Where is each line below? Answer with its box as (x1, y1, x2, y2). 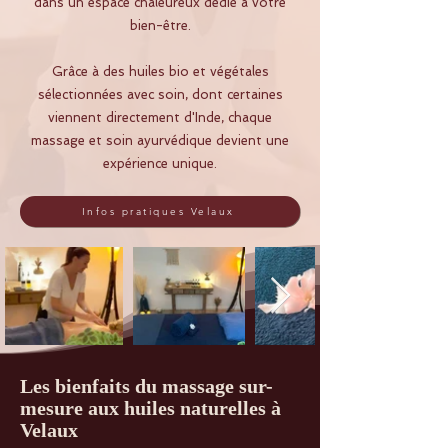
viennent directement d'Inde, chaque (48, 110, 272, 126)
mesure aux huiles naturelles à (20, 397, 281, 420)
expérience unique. (103, 156, 217, 172)
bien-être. (129, 18, 191, 34)
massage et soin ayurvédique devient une (31, 133, 289, 149)
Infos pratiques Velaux (81, 205, 235, 219)
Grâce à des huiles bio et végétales (51, 64, 269, 80)
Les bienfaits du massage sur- (20, 375, 273, 398)
